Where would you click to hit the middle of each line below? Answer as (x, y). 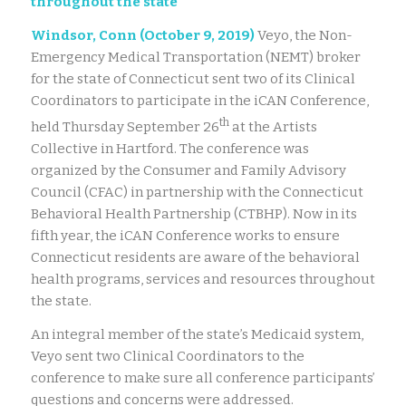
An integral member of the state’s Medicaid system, (197, 334)
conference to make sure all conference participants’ (203, 377)
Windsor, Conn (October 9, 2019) (142, 35)
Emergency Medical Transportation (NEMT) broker (195, 57)
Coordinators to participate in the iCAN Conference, (199, 100)
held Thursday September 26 (125, 126)
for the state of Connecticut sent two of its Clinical (193, 78)
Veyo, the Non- (303, 35)
